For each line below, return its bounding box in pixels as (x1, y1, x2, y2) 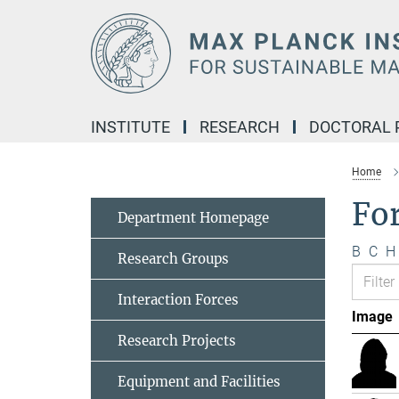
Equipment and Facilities (118, 373, 281, 390)
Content (4, 32, 53, 49)
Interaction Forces (118, 291, 239, 308)
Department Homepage (118, 209, 269, 226)
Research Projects (118, 332, 236, 349)
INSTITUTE (91, 118, 170, 136)
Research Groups (118, 250, 229, 267)
